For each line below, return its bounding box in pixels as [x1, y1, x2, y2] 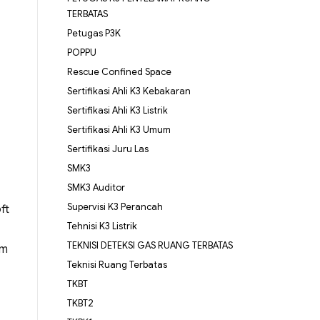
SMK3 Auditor [66, 181, 125, 194]
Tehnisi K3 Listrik [66, 220, 137, 233]
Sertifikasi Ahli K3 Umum [66, 124, 171, 136]
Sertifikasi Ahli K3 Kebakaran [66, 85, 191, 98]
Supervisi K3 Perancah [66, 201, 163, 214]
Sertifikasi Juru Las [66, 143, 149, 156]
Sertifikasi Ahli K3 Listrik [66, 104, 168, 117]
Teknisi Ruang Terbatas [66, 259, 167, 271]
